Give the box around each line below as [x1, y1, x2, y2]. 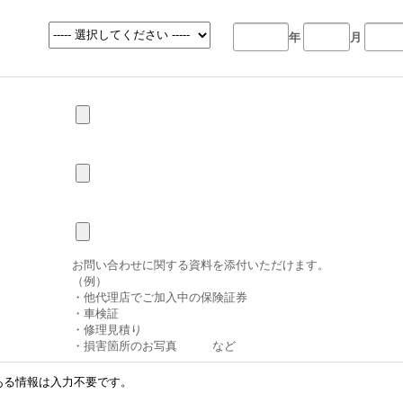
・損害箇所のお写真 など [72, 339, 236, 354]
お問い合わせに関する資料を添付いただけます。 [72, 258, 329, 273]
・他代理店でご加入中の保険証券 [72, 291, 247, 305]
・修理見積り [72, 323, 142, 337]
